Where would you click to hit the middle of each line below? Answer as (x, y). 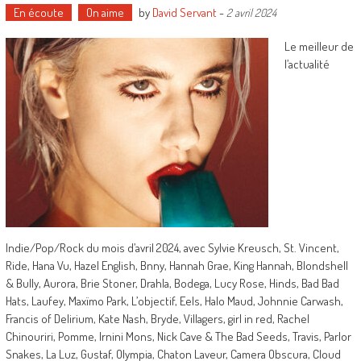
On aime (105, 12)
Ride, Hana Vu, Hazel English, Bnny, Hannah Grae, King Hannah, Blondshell (176, 266)
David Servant (184, 12)
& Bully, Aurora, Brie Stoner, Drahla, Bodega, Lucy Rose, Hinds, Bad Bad (172, 283)
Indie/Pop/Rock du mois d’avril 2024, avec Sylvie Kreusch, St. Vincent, (172, 248)
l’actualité (307, 64)
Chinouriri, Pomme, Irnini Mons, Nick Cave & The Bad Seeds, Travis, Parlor (178, 336)
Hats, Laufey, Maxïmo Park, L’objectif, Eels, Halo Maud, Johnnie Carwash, (174, 301)
